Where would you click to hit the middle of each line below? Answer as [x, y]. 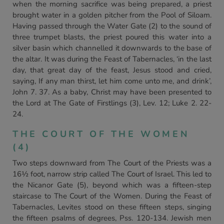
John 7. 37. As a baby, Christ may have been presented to [112, 92]
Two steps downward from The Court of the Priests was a [112, 163]
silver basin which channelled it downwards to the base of [112, 48]
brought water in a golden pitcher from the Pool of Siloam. [112, 15]
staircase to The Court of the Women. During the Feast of [112, 196]
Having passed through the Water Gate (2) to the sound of [112, 26]
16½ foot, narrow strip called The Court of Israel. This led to [112, 174]
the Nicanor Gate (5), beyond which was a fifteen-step [112, 185]
